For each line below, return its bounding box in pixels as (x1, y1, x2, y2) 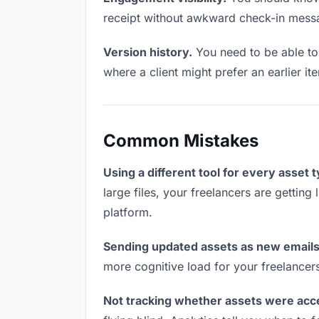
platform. (103, 205, 152, 219)
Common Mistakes (103, 130, 258, 151)
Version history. (103, 45, 192, 59)
